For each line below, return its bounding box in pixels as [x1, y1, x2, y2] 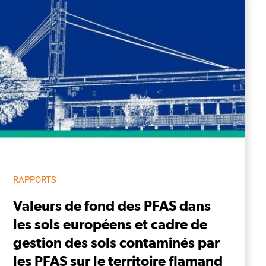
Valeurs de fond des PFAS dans [13, 197, 211, 214]
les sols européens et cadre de [13, 215, 207, 232]
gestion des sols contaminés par [13, 233, 220, 251]
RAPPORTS [13, 174, 56, 185]
